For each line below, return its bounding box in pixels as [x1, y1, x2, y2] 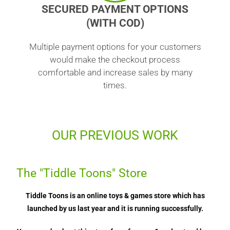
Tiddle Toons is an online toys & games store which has [25, 191, 205, 200]
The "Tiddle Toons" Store [16, 166, 147, 180]
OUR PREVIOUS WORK [52, 128, 178, 143]
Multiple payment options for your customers [29, 42, 201, 52]
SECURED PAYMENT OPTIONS [42, 3, 188, 15]
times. [103, 80, 127, 90]
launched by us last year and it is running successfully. [27, 204, 203, 213]
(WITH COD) [86, 17, 144, 29]
